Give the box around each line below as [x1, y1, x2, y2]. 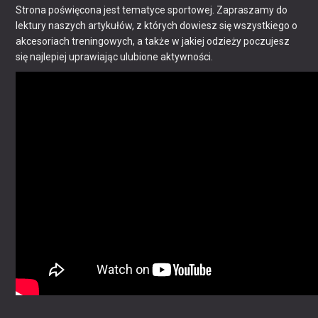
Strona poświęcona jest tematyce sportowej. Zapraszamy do [16, 4, 288, 16]
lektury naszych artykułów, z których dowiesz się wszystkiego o [16, 19, 298, 31]
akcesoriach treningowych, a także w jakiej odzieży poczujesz [16, 35, 290, 47]
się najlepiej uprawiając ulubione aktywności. [16, 50, 216, 62]
